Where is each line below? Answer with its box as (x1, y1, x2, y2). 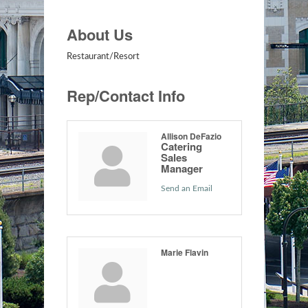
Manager (160, 160, 203, 176)
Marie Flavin (160, 245, 208, 258)
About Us (66, 23, 133, 45)
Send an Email (160, 184, 212, 192)
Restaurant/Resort (66, 52, 140, 61)
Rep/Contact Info (66, 84, 185, 107)
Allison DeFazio (160, 129, 221, 142)
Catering (160, 138, 202, 154)
